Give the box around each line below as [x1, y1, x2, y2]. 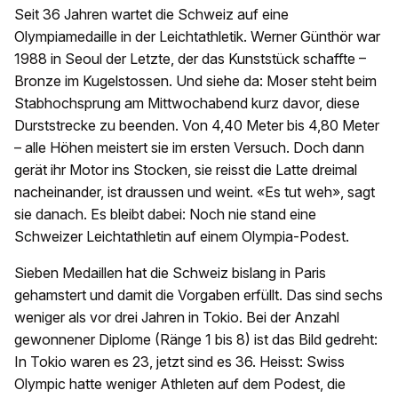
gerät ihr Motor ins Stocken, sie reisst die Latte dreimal [14, 161, 357, 179]
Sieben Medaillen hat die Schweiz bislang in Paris [14, 264, 326, 283]
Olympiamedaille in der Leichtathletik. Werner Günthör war [14, 28, 380, 46]
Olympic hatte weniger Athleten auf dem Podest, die [14, 375, 346, 394]
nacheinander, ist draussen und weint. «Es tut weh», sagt [14, 183, 375, 202]
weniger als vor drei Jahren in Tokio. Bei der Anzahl [14, 308, 339, 327]
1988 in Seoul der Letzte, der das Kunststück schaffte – [14, 50, 366, 68]
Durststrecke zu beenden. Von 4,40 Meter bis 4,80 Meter [14, 116, 379, 135]
